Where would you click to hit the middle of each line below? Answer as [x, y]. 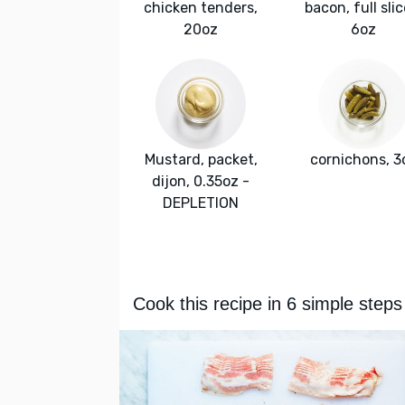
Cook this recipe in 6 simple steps [268, 304]
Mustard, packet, [201, 160]
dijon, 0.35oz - [201, 181]
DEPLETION [201, 203]
